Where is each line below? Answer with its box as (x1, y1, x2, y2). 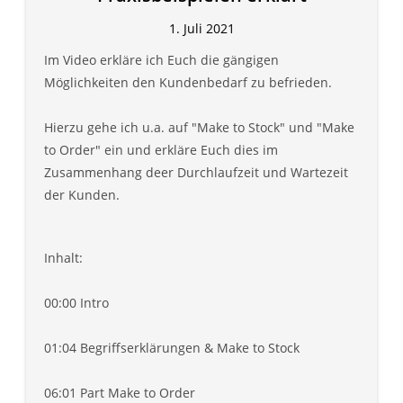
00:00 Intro (44, 294, 109, 312)
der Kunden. (44, 186, 120, 204)
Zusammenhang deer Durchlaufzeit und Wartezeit (44, 164, 348, 182)
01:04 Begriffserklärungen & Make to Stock (44, 339, 300, 357)
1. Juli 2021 (168, 20, 235, 38)
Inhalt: (44, 249, 83, 267)
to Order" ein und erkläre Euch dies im (44, 141, 278, 159)
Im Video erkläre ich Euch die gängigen (44, 51, 279, 69)
